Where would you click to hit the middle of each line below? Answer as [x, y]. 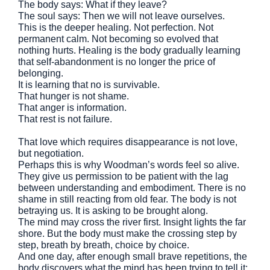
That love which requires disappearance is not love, [128, 142]
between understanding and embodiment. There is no [132, 188]
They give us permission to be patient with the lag [123, 176]
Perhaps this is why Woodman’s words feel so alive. [129, 165]
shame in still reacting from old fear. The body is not [127, 199]
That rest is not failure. [65, 119]
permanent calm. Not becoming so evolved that [118, 39]
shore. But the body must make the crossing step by [127, 234]
